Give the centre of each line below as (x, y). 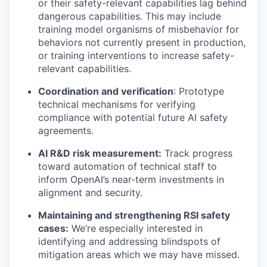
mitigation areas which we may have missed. (139, 254)
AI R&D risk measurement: (100, 153)
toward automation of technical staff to (128, 166)
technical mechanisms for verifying (117, 104)
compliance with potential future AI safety (133, 117)
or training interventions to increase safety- (136, 55)
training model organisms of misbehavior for (139, 29)
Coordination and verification (106, 91)
